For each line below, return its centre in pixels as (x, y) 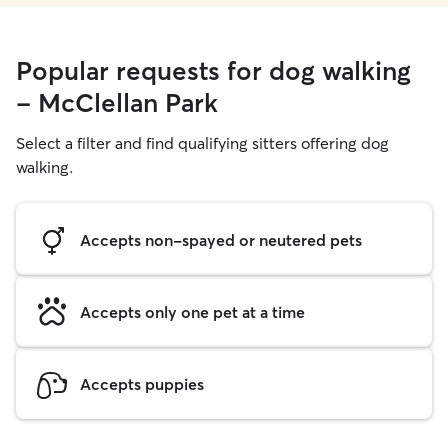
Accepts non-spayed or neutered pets (221, 239)
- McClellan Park (117, 103)
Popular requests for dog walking (213, 71)
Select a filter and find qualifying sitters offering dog (202, 143)
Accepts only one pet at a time (192, 311)
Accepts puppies (142, 383)
